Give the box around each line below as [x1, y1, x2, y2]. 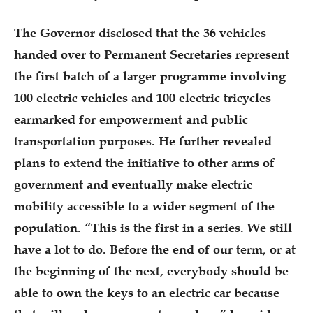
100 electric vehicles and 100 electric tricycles [14, 89, 271, 105]
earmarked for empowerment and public [14, 111, 248, 127]
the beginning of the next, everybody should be [14, 263, 289, 279]
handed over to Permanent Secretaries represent [14, 46, 289, 62]
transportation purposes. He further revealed [14, 133, 272, 149]
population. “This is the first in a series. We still [14, 219, 292, 235]
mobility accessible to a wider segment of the [14, 198, 275, 214]
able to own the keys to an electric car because [14, 284, 279, 300]
